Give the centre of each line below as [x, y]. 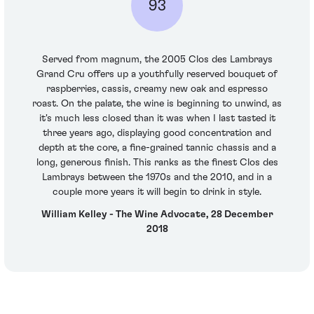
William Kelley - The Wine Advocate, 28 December [157, 214]
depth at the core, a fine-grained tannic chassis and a [157, 148]
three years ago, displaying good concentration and [157, 134]
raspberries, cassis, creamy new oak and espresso [157, 89]
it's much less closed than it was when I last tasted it [157, 119]
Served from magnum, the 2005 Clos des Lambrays [157, 60]
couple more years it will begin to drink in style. [157, 192]
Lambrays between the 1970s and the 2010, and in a [157, 178]
